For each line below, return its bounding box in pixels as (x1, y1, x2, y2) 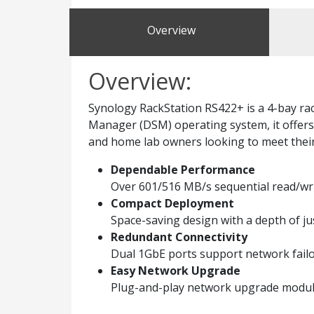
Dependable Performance (111, 162, 255, 177)
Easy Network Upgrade (111, 263, 240, 278)
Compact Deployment (111, 196, 234, 211)
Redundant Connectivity (111, 229, 247, 245)
